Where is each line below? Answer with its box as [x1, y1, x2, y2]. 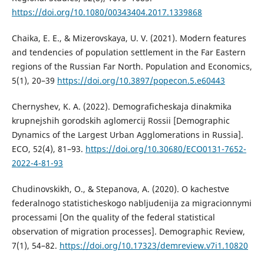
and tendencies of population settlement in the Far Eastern [11, 47, 246, 58]
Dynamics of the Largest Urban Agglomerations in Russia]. [11, 129, 243, 141]
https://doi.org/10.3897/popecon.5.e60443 [57, 75, 225, 87]
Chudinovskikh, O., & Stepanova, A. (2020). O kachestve [11, 183, 229, 195]
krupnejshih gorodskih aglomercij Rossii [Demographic [11, 115, 230, 127]
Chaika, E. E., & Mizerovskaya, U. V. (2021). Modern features [11, 32, 246, 44]
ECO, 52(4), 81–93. [11, 143, 85, 155]
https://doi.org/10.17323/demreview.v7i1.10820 [59, 240, 248, 252]
